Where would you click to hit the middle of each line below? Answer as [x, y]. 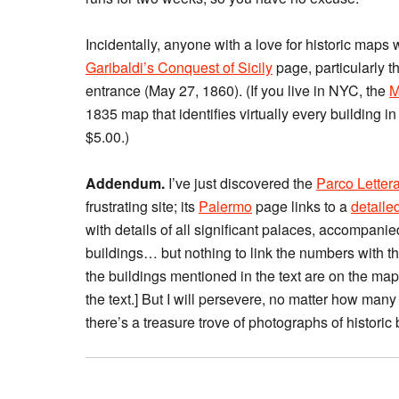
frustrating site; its [142, 206]
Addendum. [127, 183]
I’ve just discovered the [242, 183]
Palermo [225, 206]
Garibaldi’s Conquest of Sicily [179, 67]
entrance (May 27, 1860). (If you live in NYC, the [237, 90]
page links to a [301, 206]
